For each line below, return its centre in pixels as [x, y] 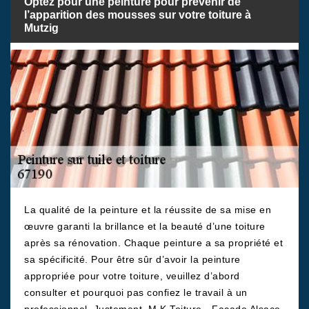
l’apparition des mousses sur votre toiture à [138, 14]
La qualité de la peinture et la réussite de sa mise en [148, 210]
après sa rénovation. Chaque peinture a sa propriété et [153, 243]
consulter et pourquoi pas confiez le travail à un [136, 292]
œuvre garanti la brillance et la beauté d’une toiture [145, 226]
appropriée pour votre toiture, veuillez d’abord [132, 276]
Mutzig [41, 28]
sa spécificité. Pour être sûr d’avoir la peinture [132, 259]
